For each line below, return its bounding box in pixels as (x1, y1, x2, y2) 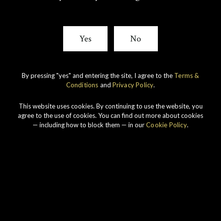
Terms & (174, 71, 199, 79)
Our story (84, 96, 137, 110)
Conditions (66, 80, 99, 89)
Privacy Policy (112, 80, 154, 89)
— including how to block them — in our (33, 120, 147, 129)
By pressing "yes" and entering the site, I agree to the (22, 71, 175, 79)
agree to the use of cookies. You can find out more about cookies (18, 111, 203, 119)
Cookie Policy (146, 120, 187, 129)
